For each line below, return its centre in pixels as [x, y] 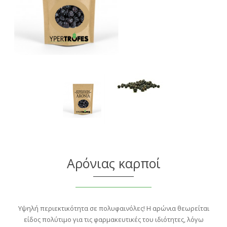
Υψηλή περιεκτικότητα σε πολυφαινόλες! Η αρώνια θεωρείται [113, 209]
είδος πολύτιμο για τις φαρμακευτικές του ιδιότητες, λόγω [113, 220]
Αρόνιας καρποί [113, 163]
